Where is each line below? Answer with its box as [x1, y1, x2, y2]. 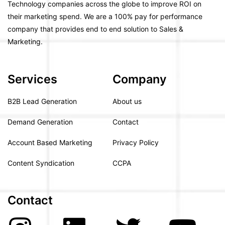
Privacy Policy [113, 138, 159, 147]
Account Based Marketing [8, 138, 92, 147]
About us [113, 97, 142, 106]
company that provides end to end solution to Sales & [8, 25, 183, 34]
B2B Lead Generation [8, 97, 77, 106]
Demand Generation [8, 118, 73, 127]
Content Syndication [8, 159, 74, 168]
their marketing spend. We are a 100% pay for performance [8, 12, 202, 21]
